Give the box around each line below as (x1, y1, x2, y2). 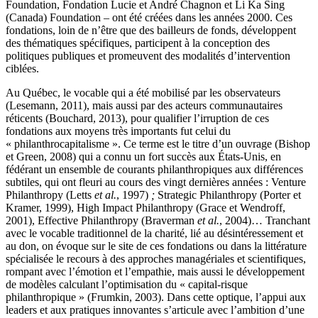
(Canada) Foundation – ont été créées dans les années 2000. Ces (6, 11, 292, 23)
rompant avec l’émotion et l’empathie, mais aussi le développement (6, 265, 305, 278)
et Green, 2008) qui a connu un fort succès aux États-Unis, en (6, 150, 281, 163)
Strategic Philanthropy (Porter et (155, 188, 301, 201)
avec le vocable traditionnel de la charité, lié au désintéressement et (6, 226, 303, 239)
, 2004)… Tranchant (219, 214, 310, 226)
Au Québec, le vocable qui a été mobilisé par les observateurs (6, 86, 280, 99)
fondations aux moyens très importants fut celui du (6, 124, 231, 137)
